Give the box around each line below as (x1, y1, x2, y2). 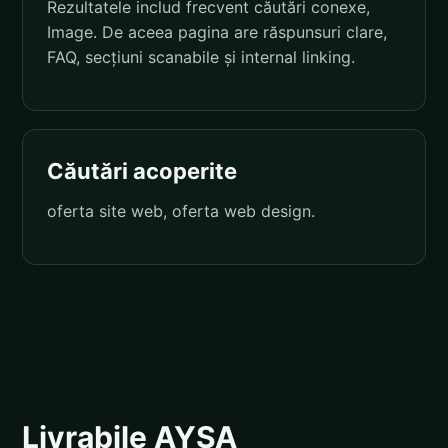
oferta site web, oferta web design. (47, 200, 315, 221)
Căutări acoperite (47, 157, 237, 184)
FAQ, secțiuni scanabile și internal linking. (47, 46, 355, 67)
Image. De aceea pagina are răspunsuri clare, (47, 21, 387, 42)
